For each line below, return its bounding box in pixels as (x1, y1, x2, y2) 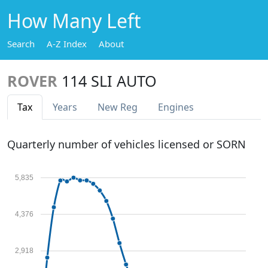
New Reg (98, 100, 138, 114)
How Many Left (7, 8, 141, 33)
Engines (158, 100, 194, 114)
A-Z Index (47, 38, 87, 50)
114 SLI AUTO (62, 71, 157, 91)
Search (7, 38, 35, 50)
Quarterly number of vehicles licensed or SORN (7, 137, 246, 151)
